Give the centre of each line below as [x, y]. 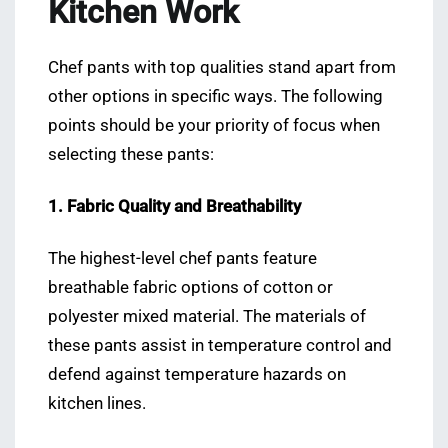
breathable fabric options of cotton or [190, 288]
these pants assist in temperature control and [220, 346]
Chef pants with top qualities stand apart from [222, 68]
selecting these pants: [131, 155]
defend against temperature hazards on [197, 375]
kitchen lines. [97, 404]
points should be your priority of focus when [214, 126]
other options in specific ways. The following [215, 97]
